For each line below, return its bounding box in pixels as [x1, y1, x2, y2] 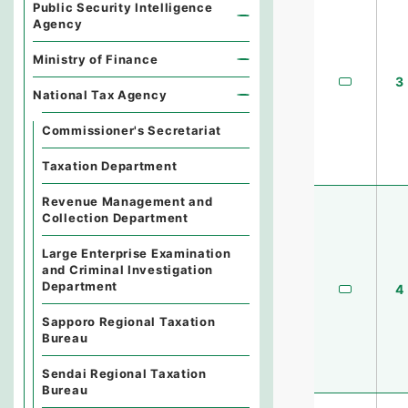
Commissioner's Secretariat [42, 123, 222, 138]
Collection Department [42, 210, 189, 225]
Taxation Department [42, 158, 178, 173]
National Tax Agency [33, 87, 168, 102]
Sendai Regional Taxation [42, 366, 207, 381]
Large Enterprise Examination [42, 246, 231, 260]
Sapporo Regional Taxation [42, 314, 216, 329]
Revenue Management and [42, 194, 213, 209]
